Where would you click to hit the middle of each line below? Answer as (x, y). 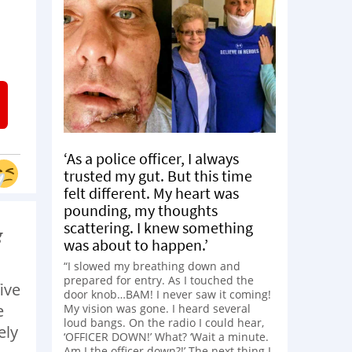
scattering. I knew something (158, 227)
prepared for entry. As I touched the (159, 280)
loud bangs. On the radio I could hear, (164, 322)
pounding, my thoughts (141, 210)
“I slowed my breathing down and (152, 266)
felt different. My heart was (151, 192)
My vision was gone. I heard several (157, 308)
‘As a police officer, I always (151, 158)
